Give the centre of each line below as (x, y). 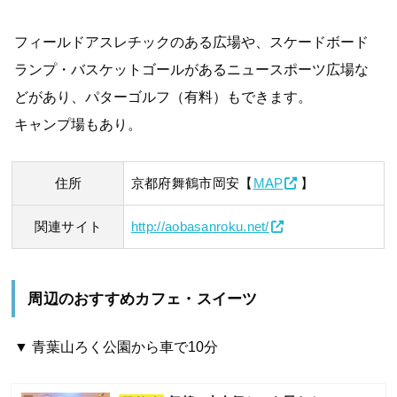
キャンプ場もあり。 (78, 125)
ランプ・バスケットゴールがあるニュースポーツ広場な (192, 70)
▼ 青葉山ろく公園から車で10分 (117, 346)
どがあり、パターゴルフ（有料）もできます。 (163, 97)
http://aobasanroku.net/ (200, 227)
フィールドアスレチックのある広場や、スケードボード (192, 42)
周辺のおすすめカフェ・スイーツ (143, 298)
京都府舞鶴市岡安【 (192, 184)
